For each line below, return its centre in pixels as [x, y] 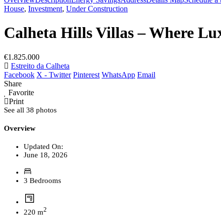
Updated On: [43, 146]
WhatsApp [118, 74]
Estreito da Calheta [40, 66]
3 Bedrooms [42, 180]
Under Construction [97, 9]
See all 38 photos [30, 110]
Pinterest [86, 74]
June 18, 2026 [46, 155]
